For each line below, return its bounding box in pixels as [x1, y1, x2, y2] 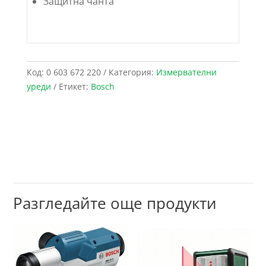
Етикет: [58, 81, 91, 93]
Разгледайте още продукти [13, 192, 217, 214]
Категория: [108, 66, 156, 78]
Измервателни [156, 66, 217, 78]
